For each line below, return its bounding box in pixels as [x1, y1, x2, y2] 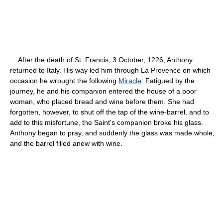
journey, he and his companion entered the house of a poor [10, 87, 197, 95]
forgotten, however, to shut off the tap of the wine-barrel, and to [10, 108, 209, 116]
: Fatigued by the [141, 76, 195, 85]
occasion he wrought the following [10, 76, 118, 85]
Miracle [118, 76, 141, 85]
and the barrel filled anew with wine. [10, 139, 122, 147]
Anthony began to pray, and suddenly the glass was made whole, [10, 128, 215, 137]
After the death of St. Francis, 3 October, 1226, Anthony [10, 55, 193, 64]
